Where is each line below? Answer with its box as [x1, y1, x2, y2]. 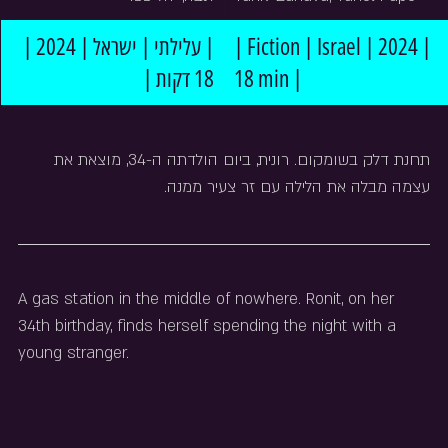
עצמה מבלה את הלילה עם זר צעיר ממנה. [164, 176, 430, 198]
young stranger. [18, 342, 129, 364]
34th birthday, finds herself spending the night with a [18, 315, 401, 337]
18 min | [234, 62, 302, 94]
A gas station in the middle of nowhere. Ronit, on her [18, 288, 399, 310]
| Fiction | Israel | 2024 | [234, 30, 435, 62]
